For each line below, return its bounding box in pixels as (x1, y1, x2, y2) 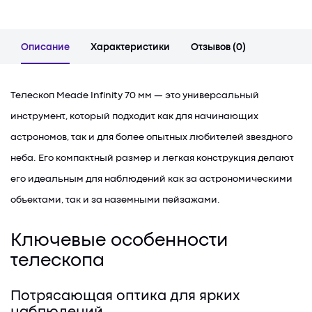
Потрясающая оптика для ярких (10, 290, 240, 303)
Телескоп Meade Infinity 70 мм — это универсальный (10, 91, 259, 100)
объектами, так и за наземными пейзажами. (10, 196, 220, 204)
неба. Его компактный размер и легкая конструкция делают (10, 154, 294, 162)
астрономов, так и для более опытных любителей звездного (10, 133, 292, 141)
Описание (21, 43, 70, 52)
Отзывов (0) (191, 43, 246, 52)
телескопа (10, 253, 104, 270)
